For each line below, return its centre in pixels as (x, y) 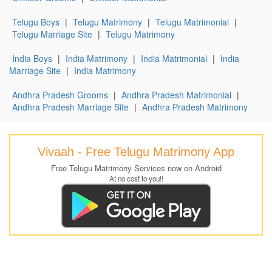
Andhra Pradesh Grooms (60, 94)
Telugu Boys (36, 22)
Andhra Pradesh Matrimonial (176, 94)
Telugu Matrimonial (192, 22)
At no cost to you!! (136, 178)
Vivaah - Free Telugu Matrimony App (136, 151)
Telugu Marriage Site (52, 34)
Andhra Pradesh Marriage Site (70, 107)
